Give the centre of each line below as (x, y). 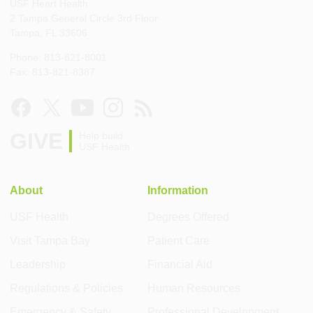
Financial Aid (180, 264)
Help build (101, 136)
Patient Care (179, 240)
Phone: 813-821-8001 (58, 58)
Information (178, 190)
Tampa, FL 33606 (49, 33)
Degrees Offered (188, 217)
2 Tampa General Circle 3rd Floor (84, 19)
